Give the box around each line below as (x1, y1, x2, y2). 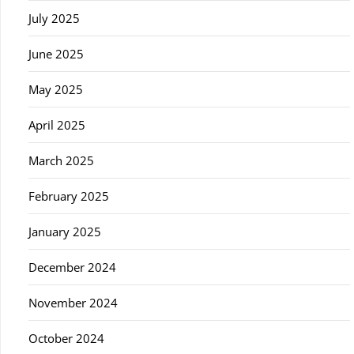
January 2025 (28, 224, 101, 239)
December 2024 (28, 259, 116, 275)
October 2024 (28, 330, 104, 346)
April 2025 (28, 117, 85, 133)
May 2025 (28, 81, 83, 97)
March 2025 (28, 153, 94, 168)
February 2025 (28, 188, 109, 204)
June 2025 (28, 46, 84, 62)
